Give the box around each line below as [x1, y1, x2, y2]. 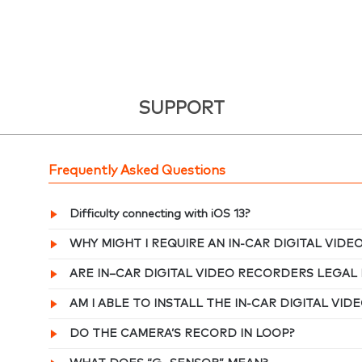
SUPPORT [137, 99, 225, 118]
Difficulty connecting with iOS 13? [69, 208, 250, 220]
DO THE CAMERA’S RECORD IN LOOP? [69, 327, 295, 339]
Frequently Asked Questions [48, 163, 226, 177]
